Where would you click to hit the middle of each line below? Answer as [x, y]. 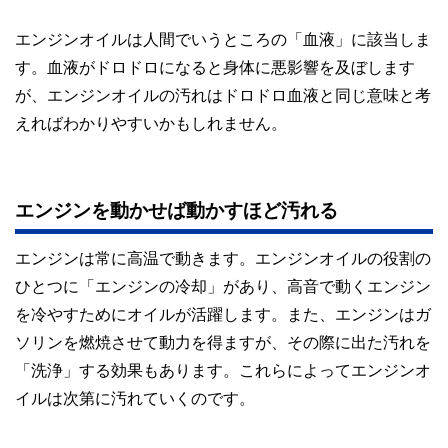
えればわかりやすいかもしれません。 [151, 122]
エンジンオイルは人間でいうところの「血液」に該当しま [223, 38]
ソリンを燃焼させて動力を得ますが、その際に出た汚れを [223, 341]
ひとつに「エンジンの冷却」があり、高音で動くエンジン [223, 285]
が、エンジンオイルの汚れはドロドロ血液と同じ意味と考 [223, 94]
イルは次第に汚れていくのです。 [135, 397]
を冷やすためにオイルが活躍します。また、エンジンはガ [223, 313]
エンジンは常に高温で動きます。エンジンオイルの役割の [223, 257]
